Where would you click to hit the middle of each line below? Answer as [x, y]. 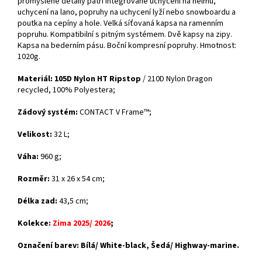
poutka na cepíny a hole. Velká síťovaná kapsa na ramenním [120, 24]
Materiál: [35, 79]
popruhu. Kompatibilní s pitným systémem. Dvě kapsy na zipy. [125, 35]
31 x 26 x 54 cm [77, 179]
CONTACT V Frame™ [114, 113]
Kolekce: [35, 224]
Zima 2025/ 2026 [82, 224]
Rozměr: [35, 179]
